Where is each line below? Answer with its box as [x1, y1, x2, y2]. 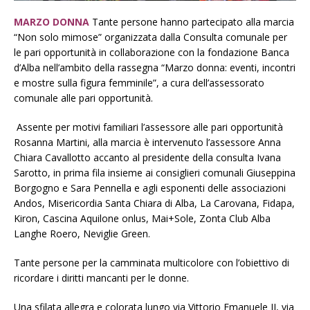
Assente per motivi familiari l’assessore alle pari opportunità [17, 120, 283, 134]
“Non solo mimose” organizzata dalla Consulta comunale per [14, 30, 287, 44]
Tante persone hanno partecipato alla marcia [89, 15, 294, 29]
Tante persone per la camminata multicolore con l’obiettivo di [14, 256, 289, 270]
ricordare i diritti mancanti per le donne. [14, 271, 192, 285]
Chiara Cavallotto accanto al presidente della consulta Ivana [14, 151, 281, 165]
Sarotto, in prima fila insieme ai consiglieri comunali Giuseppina [14, 166, 295, 180]
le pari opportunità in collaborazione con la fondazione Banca [14, 46, 289, 60]
